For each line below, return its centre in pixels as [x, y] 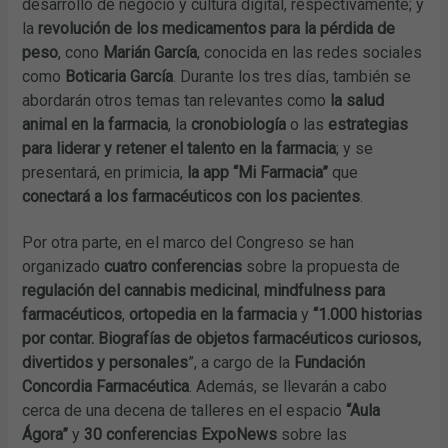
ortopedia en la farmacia [213, 315]
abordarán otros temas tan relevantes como [176, 101]
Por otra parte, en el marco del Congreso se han [188, 243]
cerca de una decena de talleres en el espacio [184, 411]
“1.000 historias [368, 315]
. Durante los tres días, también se [292, 77]
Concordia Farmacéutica [106, 387]
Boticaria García [119, 77]
